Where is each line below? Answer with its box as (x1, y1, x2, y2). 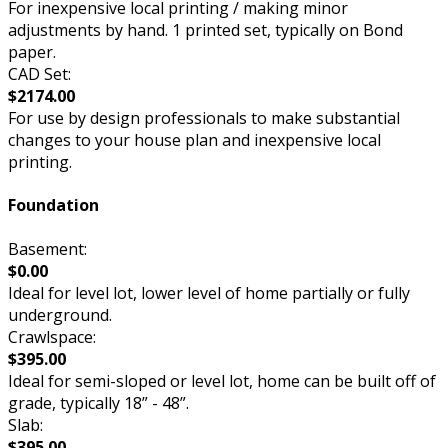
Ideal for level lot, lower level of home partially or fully (8, 281, 410, 304)
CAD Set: (8, 62, 71, 85)
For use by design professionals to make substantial (8, 106, 400, 129)
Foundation (8, 194, 99, 217)
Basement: (8, 237, 87, 260)
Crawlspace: (8, 325, 96, 348)
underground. (8, 303, 112, 326)
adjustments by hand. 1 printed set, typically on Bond (8, 18, 403, 41)
